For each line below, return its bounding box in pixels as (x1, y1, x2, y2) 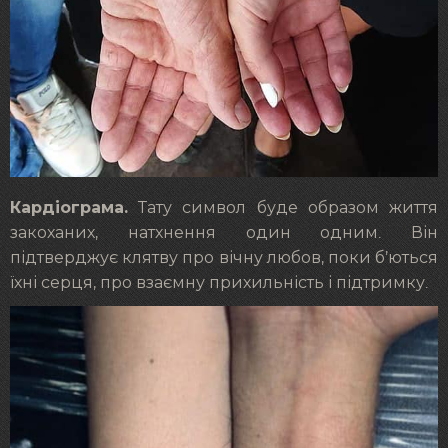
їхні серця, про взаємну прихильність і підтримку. (10, 274, 428, 291)
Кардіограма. (10, 197, 128, 217)
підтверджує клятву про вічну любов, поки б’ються (10, 249, 438, 266)
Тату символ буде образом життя (128, 199, 438, 216)
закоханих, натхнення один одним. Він (10, 224, 438, 241)
